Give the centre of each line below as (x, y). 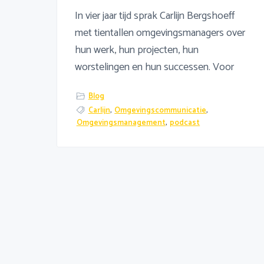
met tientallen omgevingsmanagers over (160, 33)
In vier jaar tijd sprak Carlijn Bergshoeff (155, 16)
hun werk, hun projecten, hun (137, 50)
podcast (185, 123)
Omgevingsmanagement (121, 123)
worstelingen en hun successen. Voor (154, 67)
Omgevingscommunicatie (161, 111)
